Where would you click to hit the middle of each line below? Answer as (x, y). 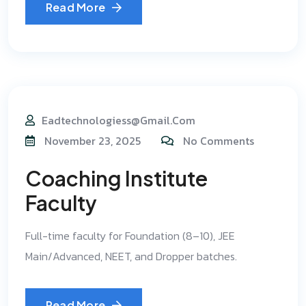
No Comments (219, 141)
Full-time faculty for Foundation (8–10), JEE (130, 236)
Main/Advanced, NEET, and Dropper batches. (131, 256)
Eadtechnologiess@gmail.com (119, 120)
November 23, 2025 (91, 141)
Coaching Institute (116, 178)
